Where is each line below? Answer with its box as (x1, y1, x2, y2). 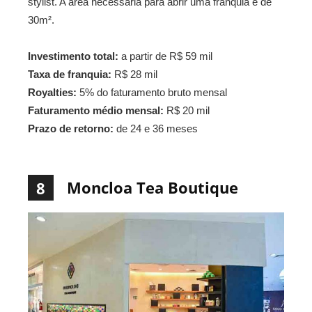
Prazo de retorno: (28, 122, 114, 134)
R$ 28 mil (111, 68, 157, 80)
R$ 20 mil (164, 104, 210, 116)
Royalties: (28, 86, 77, 98)
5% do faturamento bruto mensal (77, 86, 227, 98)
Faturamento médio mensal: (28, 104, 164, 116)
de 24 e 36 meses (114, 122, 198, 134)
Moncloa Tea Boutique (67, 176, 238, 198)
